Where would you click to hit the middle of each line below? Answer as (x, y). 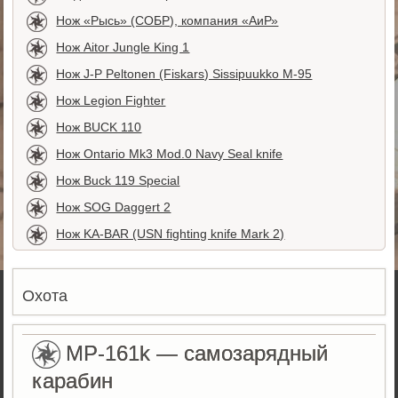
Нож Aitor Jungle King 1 (123, 47)
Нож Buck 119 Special (118, 181)
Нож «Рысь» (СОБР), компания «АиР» (167, 20)
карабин (73, 381)
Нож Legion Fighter (111, 101)
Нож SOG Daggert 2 (114, 207)
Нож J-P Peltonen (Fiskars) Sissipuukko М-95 (184, 74)
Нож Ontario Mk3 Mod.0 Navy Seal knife (170, 154)
